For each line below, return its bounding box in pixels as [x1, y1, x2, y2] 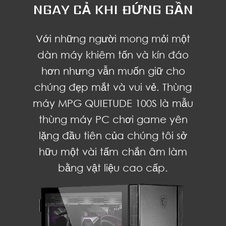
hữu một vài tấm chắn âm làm [39, 145, 187, 157]
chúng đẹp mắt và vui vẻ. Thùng [34, 81, 192, 93]
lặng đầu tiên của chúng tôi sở [39, 129, 187, 141]
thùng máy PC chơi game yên [38, 113, 188, 125]
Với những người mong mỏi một [36, 32, 190, 44]
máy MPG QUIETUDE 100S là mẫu [33, 97, 193, 109]
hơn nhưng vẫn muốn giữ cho [41, 65, 185, 77]
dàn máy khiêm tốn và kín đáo [37, 48, 189, 61]
